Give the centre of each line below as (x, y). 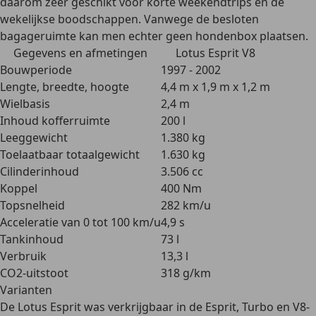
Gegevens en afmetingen (80, 53)
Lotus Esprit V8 (215, 53)
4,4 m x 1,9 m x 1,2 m (215, 87)
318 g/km (186, 273)
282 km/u (186, 205)
